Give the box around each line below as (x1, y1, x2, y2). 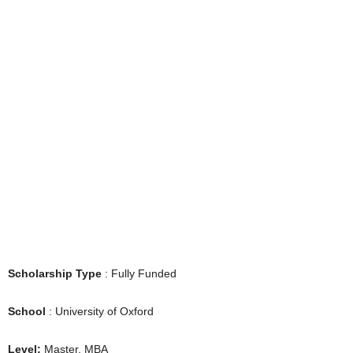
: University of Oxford (46, 305, 154, 318)
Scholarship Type (8, 267, 102, 280)
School (8, 305, 46, 318)
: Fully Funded (102, 267, 176, 280)
